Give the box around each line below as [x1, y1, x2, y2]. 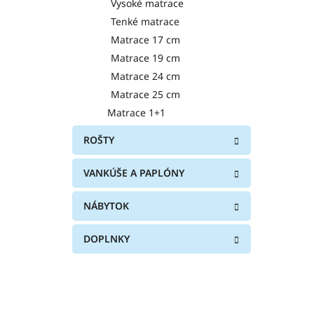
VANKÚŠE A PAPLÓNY [83, 165, 184, 179]
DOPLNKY [83, 231, 130, 245]
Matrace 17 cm [111, 32, 180, 46]
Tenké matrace [111, 14, 179, 28]
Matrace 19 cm [111, 50, 180, 64]
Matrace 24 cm [111, 69, 180, 83]
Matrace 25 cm [111, 87, 180, 101]
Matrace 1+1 [107, 105, 165, 119]
